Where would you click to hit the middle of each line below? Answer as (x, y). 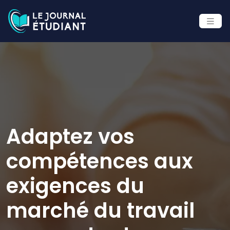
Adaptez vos (70, 136)
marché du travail (100, 210)
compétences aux (100, 161)
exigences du (75, 186)
